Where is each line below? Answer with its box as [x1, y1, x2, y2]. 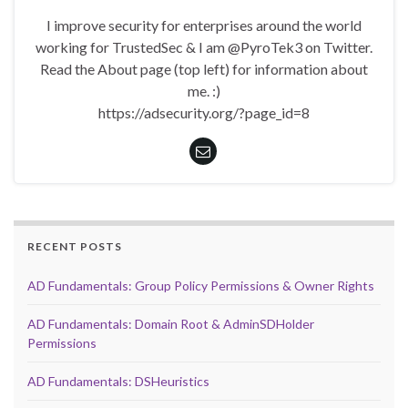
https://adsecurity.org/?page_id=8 [98, 104, 310, 122]
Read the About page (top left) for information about [40, 60, 368, 78]
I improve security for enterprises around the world [46, 16, 362, 35]
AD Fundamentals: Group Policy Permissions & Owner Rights [27, 278, 374, 294]
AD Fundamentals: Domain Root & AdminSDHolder [27, 316, 314, 332]
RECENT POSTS [27, 240, 122, 254]
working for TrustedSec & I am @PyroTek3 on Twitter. [36, 38, 372, 56]
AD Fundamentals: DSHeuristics [27, 373, 209, 390]
